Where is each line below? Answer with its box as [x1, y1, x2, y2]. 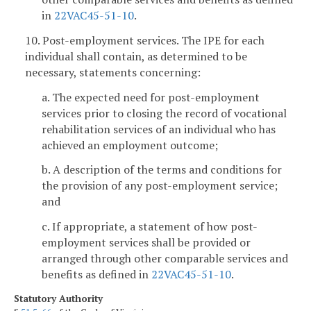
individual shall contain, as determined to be [25, 48, 247, 64]
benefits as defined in [42, 267, 151, 283]
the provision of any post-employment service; [42, 178, 278, 194]
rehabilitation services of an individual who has [42, 121, 276, 137]
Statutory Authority [14, 292, 103, 305]
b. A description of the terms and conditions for [42, 162, 282, 178]
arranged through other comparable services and [42, 251, 288, 267]
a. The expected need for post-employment [42, 89, 260, 105]
